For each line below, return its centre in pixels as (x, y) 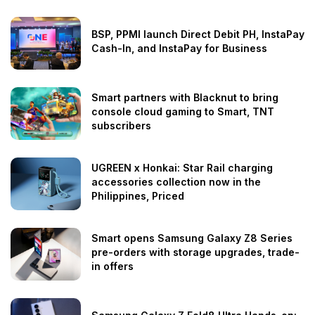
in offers (112, 266)
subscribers (121, 126)
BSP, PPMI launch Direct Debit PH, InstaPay (198, 34)
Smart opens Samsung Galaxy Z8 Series (192, 238)
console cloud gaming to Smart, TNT (183, 112)
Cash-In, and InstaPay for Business (179, 49)
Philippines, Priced (138, 196)
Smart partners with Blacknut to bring (185, 98)
